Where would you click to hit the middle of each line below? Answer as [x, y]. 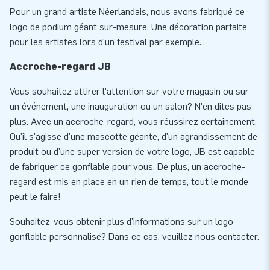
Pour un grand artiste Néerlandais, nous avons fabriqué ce [127, 12]
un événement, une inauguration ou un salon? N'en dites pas [130, 107]
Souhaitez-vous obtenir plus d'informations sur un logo [121, 222]
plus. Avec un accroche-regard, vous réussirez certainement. [133, 122]
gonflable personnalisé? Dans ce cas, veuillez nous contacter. [134, 237]
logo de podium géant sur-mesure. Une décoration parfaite [128, 27]
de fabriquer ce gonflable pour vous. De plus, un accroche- [127, 167]
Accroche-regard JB [60, 67]
